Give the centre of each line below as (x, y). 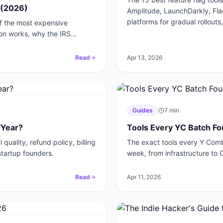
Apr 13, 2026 (145, 57)
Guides (143, 110)
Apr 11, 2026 (144, 177)
